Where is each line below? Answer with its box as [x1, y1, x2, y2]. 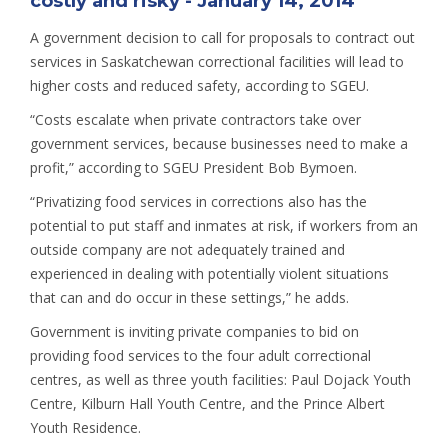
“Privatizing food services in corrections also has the [30, 192, 367, 211]
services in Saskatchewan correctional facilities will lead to [30, 52, 404, 71]
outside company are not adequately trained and [30, 240, 345, 259]
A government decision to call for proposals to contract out [30, 28, 415, 47]
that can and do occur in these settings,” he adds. [30, 288, 349, 307]
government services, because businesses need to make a [30, 134, 408, 153]
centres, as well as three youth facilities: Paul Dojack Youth [30, 370, 411, 389]
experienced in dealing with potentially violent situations [30, 264, 389, 283]
